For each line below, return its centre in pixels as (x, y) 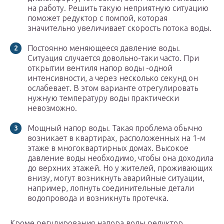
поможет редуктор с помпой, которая (97, 18)
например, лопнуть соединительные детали (111, 188)
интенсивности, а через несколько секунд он (113, 78)
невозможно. (52, 108)
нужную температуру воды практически (103, 98)
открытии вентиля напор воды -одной (100, 68)
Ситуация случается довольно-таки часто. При (113, 58)
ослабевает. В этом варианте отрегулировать (113, 88)
